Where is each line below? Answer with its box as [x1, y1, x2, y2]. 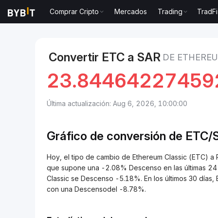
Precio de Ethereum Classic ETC [77, 17, 186, 25]
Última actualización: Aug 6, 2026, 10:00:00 [47, 99, 187, 108]
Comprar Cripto [50, 7, 99, 16]
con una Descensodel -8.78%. [47, 185, 146, 193]
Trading [158, 7, 183, 16]
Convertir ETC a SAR [49, 50, 161, 64]
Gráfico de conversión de [47, 129, 185, 143]
